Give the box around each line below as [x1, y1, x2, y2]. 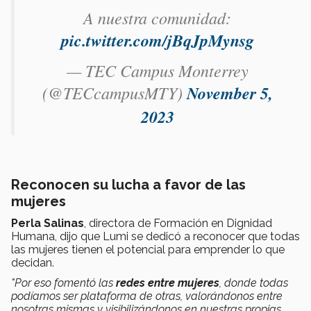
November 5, [186, 81, 273, 105]
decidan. [11, 255, 54, 269]
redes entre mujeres [113, 276, 219, 289]
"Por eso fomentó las [11, 276, 113, 289]
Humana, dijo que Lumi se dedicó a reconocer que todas [11, 229, 300, 243]
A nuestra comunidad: [83, 6, 231, 28]
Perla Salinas [11, 216, 84, 230]
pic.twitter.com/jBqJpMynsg [60, 28, 254, 52]
